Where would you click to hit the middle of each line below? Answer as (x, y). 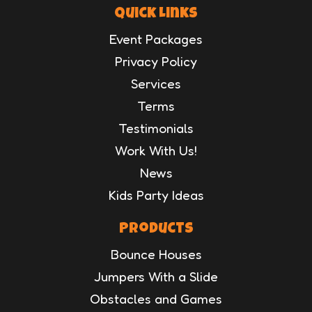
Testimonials (156, 127)
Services (156, 83)
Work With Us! (156, 150)
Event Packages (156, 38)
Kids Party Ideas (156, 194)
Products (156, 229)
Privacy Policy (156, 61)
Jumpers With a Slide (156, 276)
